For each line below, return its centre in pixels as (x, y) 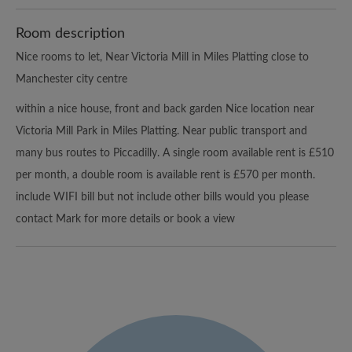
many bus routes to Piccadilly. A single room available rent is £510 (175, 153)
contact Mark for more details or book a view (125, 219)
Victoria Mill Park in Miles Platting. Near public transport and (161, 131)
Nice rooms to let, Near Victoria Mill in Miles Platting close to (162, 57)
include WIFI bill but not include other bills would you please (162, 197)
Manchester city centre (71, 79)
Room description (70, 33)
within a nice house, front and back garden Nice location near (165, 109)
